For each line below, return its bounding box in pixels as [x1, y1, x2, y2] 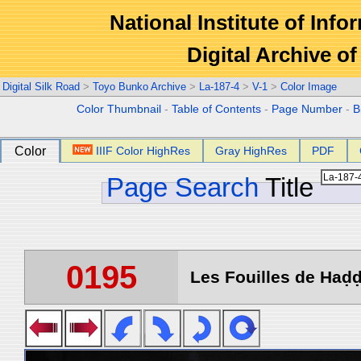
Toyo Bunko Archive [93, 81, 186, 93]
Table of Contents [172, 103, 262, 115]
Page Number [272, 103, 343, 115]
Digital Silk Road [2, 81, 80, 93]
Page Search [106, 172, 259, 202]
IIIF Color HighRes [96, 144, 191, 157]
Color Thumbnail [77, 103, 162, 115]
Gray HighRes [215, 144, 288, 157]
